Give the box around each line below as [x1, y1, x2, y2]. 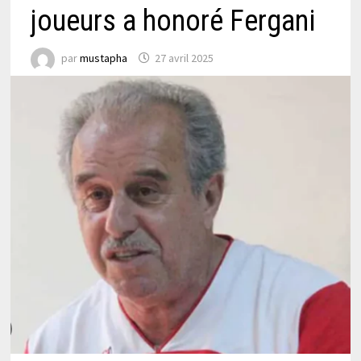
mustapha [79, 51, 127, 66]
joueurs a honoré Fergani [30, 3, 315, 38]
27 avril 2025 [154, 51, 214, 66]
